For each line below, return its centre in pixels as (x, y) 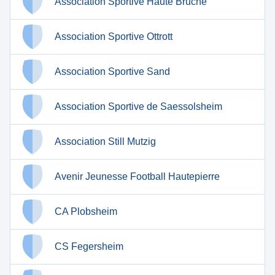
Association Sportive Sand (112, 72)
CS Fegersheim (89, 246)
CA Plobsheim (86, 211)
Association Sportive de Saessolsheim (138, 107)
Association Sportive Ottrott (114, 37)
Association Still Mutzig (105, 141)
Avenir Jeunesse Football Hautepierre (137, 176)
